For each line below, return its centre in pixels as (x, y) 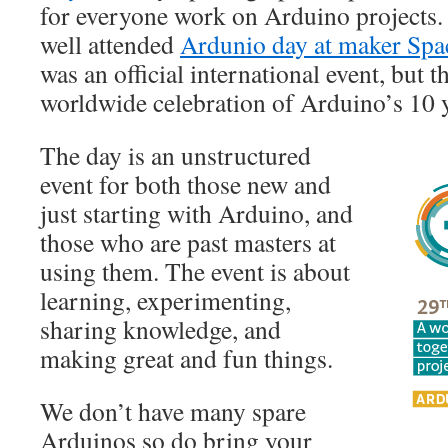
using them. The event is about (195, 271)
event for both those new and (185, 184)
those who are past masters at (188, 242)
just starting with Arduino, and (196, 213)
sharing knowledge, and (160, 329)
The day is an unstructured (175, 155)
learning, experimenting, (165, 300)
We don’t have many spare (173, 411)
